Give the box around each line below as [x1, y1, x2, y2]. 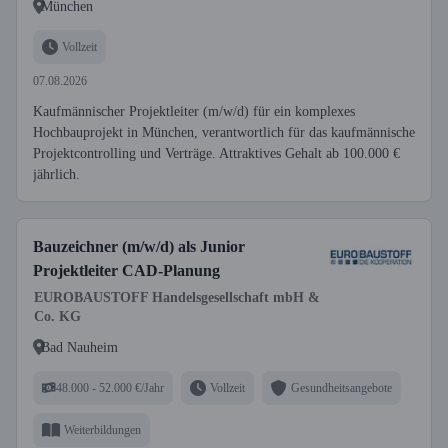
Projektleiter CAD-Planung [33, 262, 220, 279]
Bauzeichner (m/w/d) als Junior [33, 238, 245, 255]
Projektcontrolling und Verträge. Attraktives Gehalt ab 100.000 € [33, 146, 400, 161]
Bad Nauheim [41, 339, 118, 355]
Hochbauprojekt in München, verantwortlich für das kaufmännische [33, 125, 415, 140]
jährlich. [33, 167, 80, 182]
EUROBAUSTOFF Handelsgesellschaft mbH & [34, 290, 320, 305]
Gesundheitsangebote [291, 380, 392, 395]
